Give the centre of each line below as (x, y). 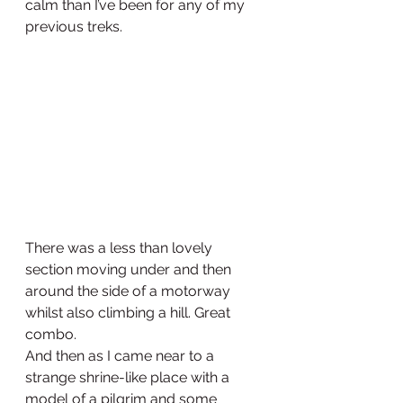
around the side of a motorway (130, 291)
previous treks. (74, 27)
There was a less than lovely (121, 248)
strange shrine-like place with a (129, 378)
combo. (51, 335)
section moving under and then (130, 270)
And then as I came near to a (121, 356)
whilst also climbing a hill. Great (130, 313)
